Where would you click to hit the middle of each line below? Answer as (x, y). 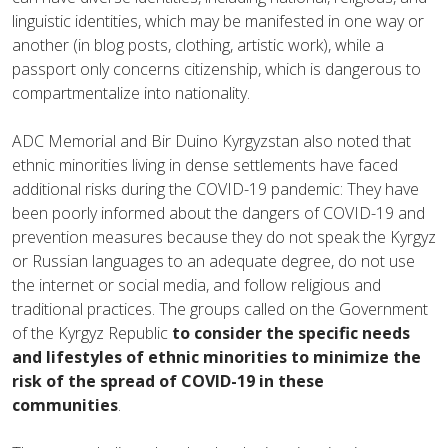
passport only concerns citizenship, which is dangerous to (216, 68)
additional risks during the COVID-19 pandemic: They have (215, 188)
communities (65, 404)
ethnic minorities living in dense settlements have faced (205, 164)
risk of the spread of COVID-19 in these (168, 380)
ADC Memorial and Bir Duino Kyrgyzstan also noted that (211, 140)
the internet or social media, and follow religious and (196, 284)
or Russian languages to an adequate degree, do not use (213, 260)
